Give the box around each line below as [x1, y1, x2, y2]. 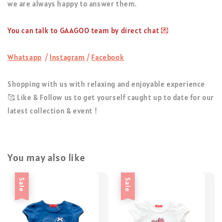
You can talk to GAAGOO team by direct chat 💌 [7, 25, 169, 35]
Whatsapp [7, 52, 42, 62]
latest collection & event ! [7, 106, 98, 115]
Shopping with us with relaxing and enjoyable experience [7, 79, 206, 89]
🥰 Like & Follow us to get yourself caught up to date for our [7, 92, 215, 102]
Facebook [91, 52, 124, 62]
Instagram [50, 52, 85, 62]
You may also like [7, 151, 85, 165]
